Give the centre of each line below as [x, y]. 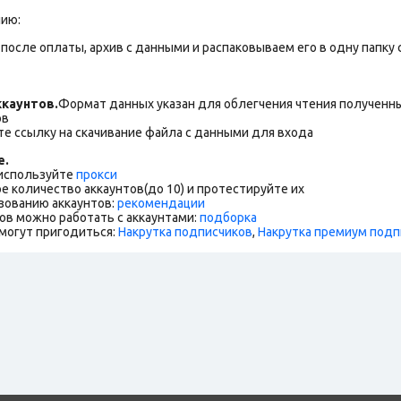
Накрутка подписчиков [185, 231]
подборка [228, 217]
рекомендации [161, 203]
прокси [97, 174]
